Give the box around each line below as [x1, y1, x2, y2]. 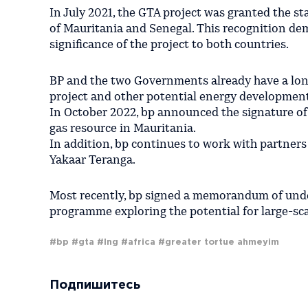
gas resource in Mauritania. [49, 122, 196, 135]
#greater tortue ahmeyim [158, 239, 279, 247]
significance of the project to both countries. [49, 38, 289, 51]
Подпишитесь [49, 280, 140, 291]
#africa [121, 239, 155, 247]
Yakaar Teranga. [49, 154, 135, 166]
